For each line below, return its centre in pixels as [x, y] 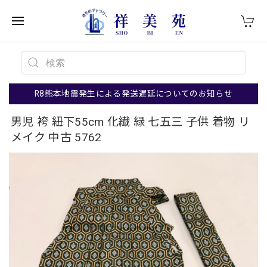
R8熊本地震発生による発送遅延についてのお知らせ [133, 94]
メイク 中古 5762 [56, 137]
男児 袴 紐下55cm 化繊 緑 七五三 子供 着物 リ [130, 122]
